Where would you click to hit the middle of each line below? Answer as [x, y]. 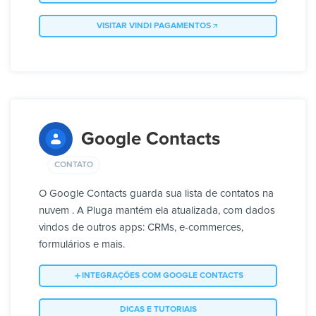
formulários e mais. [82, 245]
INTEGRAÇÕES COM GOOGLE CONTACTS [162, 276]
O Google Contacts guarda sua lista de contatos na [156, 194]
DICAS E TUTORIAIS [158, 310]
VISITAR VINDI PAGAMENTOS [154, 26]
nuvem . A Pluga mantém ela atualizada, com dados [157, 211]
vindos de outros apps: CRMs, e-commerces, [141, 228]
